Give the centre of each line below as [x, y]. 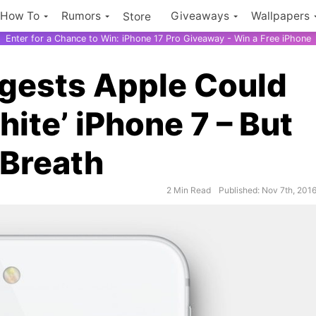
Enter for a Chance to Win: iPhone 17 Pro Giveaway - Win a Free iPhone [158, 38]
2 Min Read [188, 190]
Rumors [81, 16]
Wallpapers [280, 16]
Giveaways [200, 16]
